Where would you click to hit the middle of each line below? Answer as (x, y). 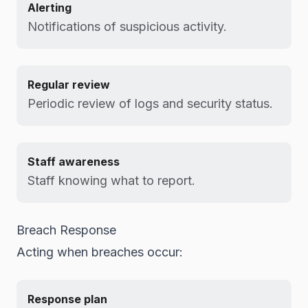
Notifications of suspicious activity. (127, 26)
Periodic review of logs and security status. (150, 103)
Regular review (69, 85)
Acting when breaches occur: (100, 252)
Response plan (67, 299)
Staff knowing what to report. (111, 180)
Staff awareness (74, 162)
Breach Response (66, 230)
